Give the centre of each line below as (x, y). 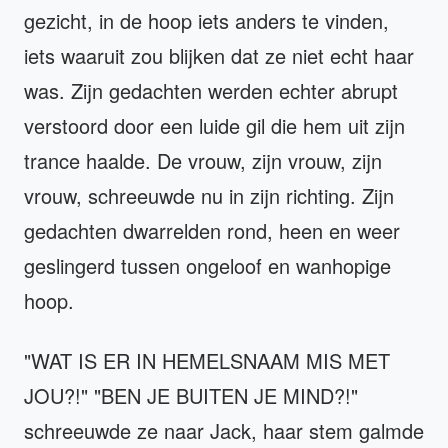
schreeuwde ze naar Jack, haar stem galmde (224, 431)
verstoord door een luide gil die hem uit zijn (214, 126)
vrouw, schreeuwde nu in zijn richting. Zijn (209, 196)
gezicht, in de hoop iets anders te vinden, (206, 21)
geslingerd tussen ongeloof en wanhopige (207, 266)
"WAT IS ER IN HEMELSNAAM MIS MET (207, 361)
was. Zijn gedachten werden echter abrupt (211, 91)
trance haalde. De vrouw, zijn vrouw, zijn (203, 161)
